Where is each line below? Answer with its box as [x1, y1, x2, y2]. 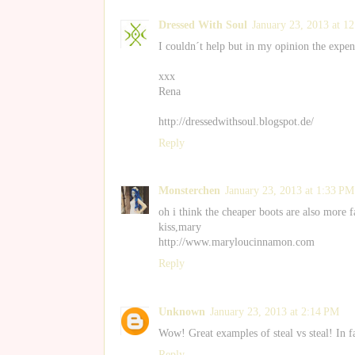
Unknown [158, 305, 205, 318]
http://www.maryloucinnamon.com [158, 236, 315, 249]
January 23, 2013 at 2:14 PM [210, 305, 339, 318]
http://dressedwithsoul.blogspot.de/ [158, 115, 314, 128]
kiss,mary [158, 221, 201, 234]
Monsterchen [158, 185, 220, 197]
